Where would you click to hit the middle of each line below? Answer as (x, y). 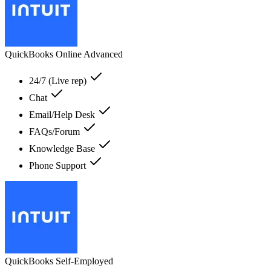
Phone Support (59, 165)
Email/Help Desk (63, 114)
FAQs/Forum (56, 131)
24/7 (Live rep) (59, 80)
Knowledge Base (63, 148)
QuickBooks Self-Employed (59, 261)
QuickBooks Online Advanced (64, 54)
